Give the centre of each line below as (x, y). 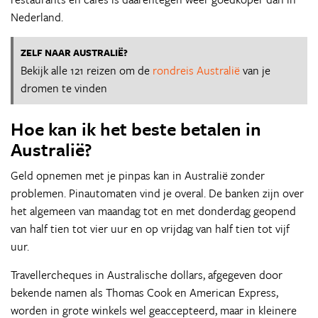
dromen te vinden (64, 88)
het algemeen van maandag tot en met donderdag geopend (153, 211)
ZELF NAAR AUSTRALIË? (74, 53)
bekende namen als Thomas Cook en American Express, (144, 292)
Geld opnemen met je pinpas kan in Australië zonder (138, 175)
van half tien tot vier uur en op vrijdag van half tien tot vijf (150, 229)
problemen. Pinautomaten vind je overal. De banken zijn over (157, 193)
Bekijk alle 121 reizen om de (87, 70)
